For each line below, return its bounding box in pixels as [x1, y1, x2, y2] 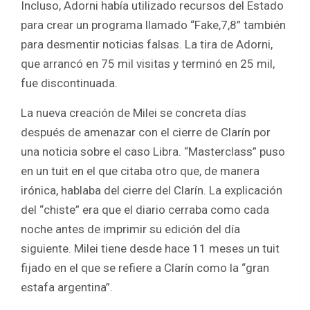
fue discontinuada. [21, 76, 118, 91]
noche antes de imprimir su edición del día [21, 222, 240, 237]
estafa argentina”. [21, 280, 113, 295]
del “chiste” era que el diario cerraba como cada [21, 203, 269, 217]
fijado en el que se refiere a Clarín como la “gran [21, 261, 269, 275]
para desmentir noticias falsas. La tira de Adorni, [21, 37, 273, 52]
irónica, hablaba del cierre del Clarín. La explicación [21, 183, 282, 198]
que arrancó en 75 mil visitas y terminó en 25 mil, [21, 57, 275, 71]
